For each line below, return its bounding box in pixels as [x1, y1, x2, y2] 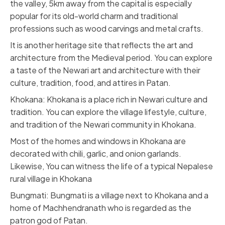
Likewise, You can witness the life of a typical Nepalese [10, 161, 213, 171]
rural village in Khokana [10, 173, 92, 184]
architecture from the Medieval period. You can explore [10, 52, 212, 63]
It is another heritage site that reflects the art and [10, 40, 193, 50]
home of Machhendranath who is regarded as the [10, 202, 191, 213]
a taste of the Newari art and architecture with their [10, 65, 200, 75]
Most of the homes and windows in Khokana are [10, 136, 186, 146]
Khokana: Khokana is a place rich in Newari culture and [10, 94, 207, 104]
